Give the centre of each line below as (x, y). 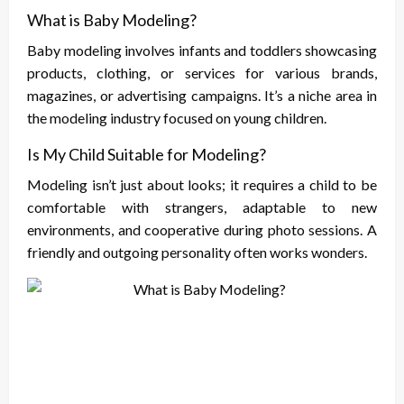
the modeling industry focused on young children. (177, 118)
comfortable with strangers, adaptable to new (202, 207)
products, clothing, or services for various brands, (202, 73)
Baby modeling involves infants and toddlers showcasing (202, 50)
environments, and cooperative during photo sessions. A (202, 230)
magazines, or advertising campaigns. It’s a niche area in (202, 96)
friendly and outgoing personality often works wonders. (197, 252)
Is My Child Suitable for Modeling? (147, 155)
